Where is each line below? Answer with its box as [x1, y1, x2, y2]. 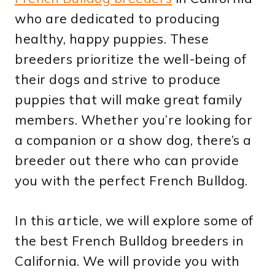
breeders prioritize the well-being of [15, 50, 247, 67]
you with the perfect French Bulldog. [15, 172, 248, 188]
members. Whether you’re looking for [15, 111, 253, 128]
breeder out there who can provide [15, 152, 239, 168]
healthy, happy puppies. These [15, 30, 209, 47]
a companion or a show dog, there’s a [15, 131, 252, 148]
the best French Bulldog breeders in [15, 232, 244, 249]
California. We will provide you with [15, 252, 240, 269]
